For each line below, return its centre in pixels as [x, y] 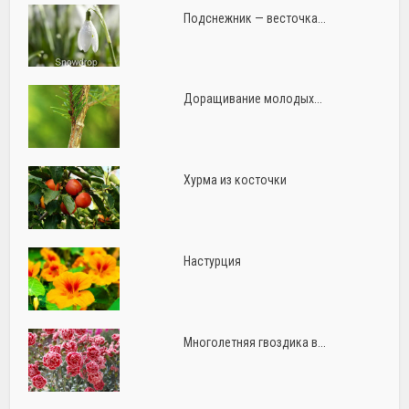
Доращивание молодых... [252, 99]
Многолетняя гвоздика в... [254, 343]
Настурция [212, 262]
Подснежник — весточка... [254, 18]
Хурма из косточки [235, 180]
